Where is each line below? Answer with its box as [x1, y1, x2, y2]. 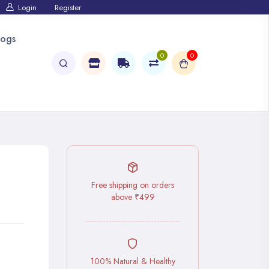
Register [55, 2, 81, 13]
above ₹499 [110, 191, 155, 203]
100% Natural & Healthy [90, 255, 175, 267]
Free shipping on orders [91, 179, 174, 191]
